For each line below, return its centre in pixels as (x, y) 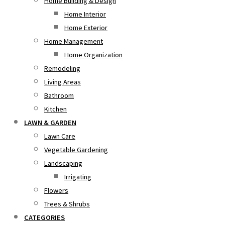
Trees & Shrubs (67, 204)
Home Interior (85, 14)
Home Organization (93, 55)
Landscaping (63, 163)
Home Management (74, 41)
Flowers (56, 190)
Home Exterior (86, 28)
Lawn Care (60, 136)
